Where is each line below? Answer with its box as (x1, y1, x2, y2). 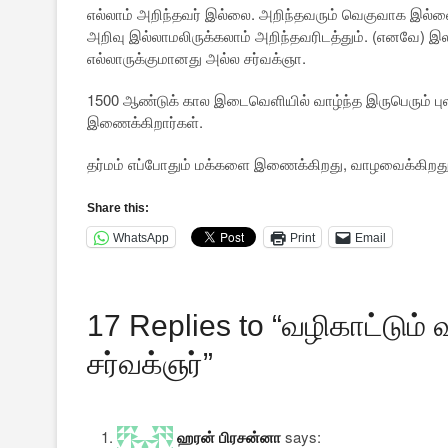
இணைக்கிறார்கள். (87, 111, 203, 133)
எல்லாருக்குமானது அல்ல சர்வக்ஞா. (87, 47, 306, 69)
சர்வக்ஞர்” (87, 347, 213, 381)
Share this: (87, 201, 149, 216)
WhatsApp (113, 230, 169, 245)
